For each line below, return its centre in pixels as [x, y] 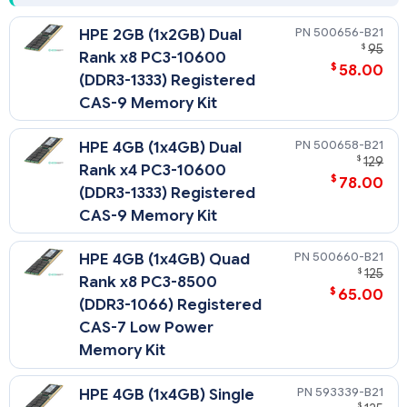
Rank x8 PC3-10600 [153, 58]
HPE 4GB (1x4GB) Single [167, 394]
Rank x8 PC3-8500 [149, 283]
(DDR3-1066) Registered [171, 305]
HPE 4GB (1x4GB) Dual [161, 147]
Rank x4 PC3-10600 [153, 170]
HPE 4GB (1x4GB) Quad [165, 260]
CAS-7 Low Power [147, 328]
